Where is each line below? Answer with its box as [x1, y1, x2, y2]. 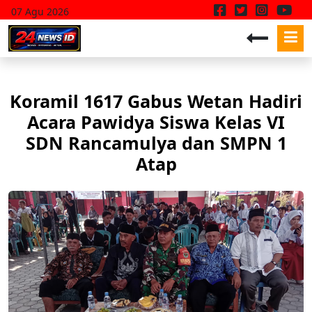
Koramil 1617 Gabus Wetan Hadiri [10, 89, 302, 113]
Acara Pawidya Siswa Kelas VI [27, 110, 285, 134]
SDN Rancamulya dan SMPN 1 [25, 131, 287, 155]
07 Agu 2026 [11, 4, 69, 18]
